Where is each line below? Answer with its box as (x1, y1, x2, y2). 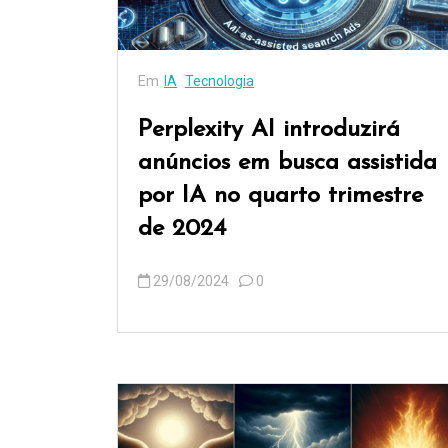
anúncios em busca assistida (138, 151, 437, 176)
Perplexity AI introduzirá (138, 118, 400, 143)
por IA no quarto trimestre (138, 184, 423, 209)
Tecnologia (185, 73, 254, 90)
